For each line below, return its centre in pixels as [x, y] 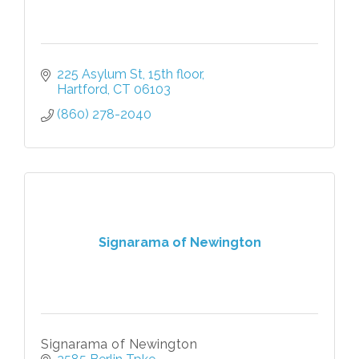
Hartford [82, 89]
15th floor [175, 74]
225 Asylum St [100, 74]
